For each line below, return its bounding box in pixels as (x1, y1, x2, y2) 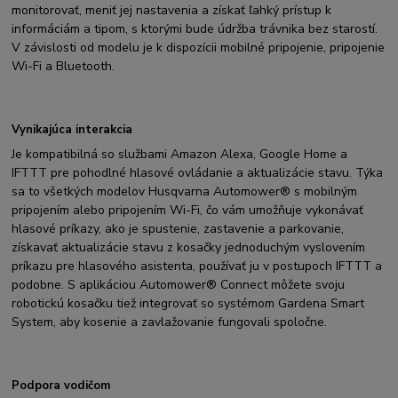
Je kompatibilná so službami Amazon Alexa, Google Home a (12, 146, 348, 163)
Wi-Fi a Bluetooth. (12, 58, 115, 76)
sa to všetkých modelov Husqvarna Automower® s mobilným (12, 183, 358, 201)
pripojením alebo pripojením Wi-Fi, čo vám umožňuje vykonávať (12, 202, 364, 219)
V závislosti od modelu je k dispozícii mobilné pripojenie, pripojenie (12, 39, 386, 57)
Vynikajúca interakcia (12, 121, 133, 138)
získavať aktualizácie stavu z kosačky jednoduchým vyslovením (12, 239, 366, 257)
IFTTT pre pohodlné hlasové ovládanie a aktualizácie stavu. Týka (12, 164, 384, 182)
